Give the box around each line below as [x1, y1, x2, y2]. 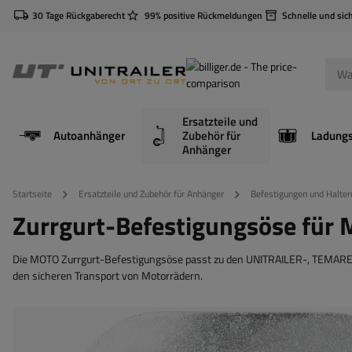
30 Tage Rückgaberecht [32, 8, 125, 23]
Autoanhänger [53, 126, 125, 145]
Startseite [13, 186, 52, 201]
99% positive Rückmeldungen [145, 8, 262, 23]
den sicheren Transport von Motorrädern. [13, 267, 203, 284]
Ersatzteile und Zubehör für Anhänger [79, 186, 224, 201]
